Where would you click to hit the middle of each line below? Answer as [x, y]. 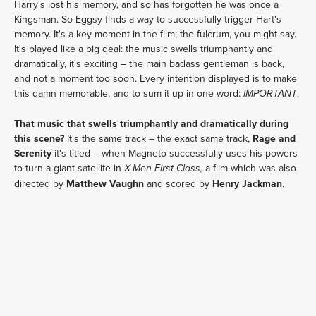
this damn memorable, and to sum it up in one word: [129, 93]
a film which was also [251, 168]
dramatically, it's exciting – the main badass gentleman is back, [149, 63]
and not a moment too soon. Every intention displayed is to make [156, 78]
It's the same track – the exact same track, [158, 138]
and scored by [178, 183]
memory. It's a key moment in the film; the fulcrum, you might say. [155, 34]
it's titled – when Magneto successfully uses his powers [175, 153]
